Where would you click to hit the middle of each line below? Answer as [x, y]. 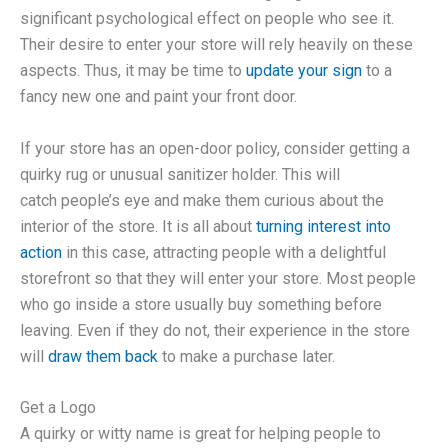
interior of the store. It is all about [138, 226]
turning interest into [323, 226]
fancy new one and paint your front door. [158, 97]
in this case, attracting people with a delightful [224, 252]
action [41, 252]
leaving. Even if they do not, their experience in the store [215, 330]
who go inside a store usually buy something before [201, 304]
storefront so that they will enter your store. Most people [218, 278]
